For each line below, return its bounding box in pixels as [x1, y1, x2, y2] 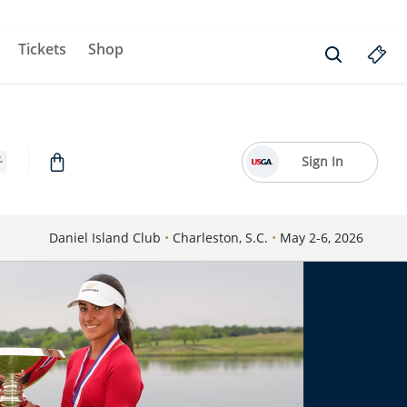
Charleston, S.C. [169, 229, 272, 246]
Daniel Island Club [49, 229, 164, 246]
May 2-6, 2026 [276, 229, 363, 246]
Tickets [18, 39, 66, 59]
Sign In [302, 153, 343, 170]
